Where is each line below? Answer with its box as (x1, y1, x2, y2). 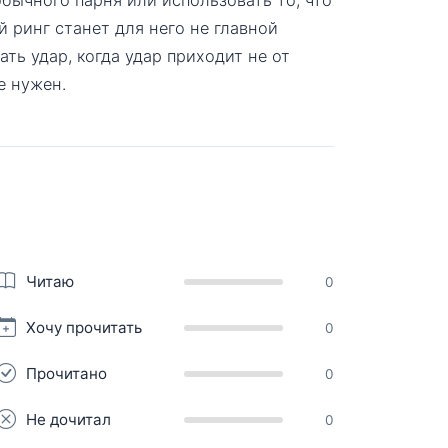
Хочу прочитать (26, 317, 142, 337)
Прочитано (26, 363, 107, 383)
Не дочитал (26, 409, 111, 429)
